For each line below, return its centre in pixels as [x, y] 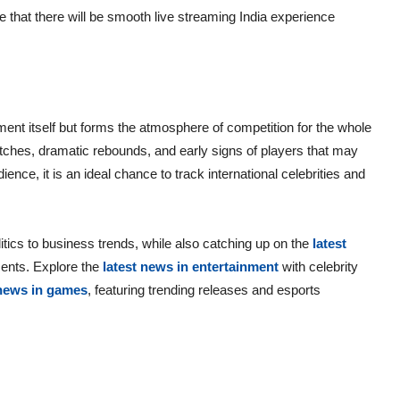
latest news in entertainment [191, 266]
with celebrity [318, 266]
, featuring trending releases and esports [204, 289]
